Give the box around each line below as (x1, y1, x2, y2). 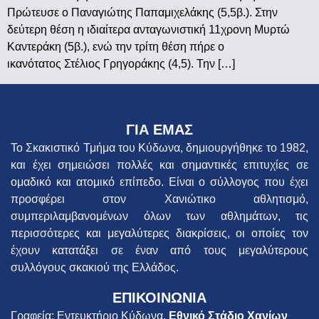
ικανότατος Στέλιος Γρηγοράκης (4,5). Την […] (7, 57, 235, 70)
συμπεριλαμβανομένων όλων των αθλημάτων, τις (11, 209, 308, 222)
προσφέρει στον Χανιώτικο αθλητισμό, (11, 192, 308, 205)
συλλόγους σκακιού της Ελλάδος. (11, 261, 179, 273)
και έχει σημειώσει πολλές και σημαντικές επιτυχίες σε (11, 158, 308, 171)
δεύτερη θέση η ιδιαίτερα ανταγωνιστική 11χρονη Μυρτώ (7, 23, 290, 36)
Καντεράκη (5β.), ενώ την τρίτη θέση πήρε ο (7, 40, 224, 53)
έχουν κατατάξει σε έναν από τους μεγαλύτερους (11, 244, 308, 256)
